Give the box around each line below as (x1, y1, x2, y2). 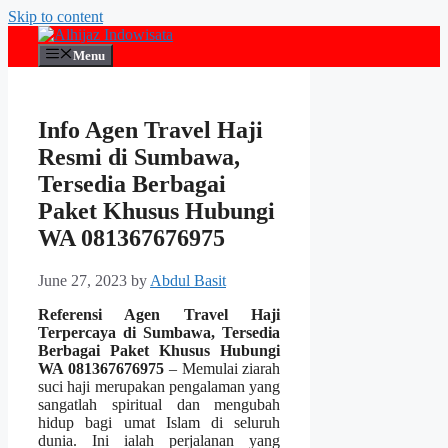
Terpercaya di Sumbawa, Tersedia (38, 324, 281, 342)
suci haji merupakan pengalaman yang (38, 378, 281, 396)
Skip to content (8, 8, 103, 25)
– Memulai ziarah (163, 360, 281, 378)
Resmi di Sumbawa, (38, 144, 240, 171)
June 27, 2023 (38, 272, 127, 290)
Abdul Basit (150, 272, 226, 290)
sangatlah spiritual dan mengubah (38, 396, 281, 414)
